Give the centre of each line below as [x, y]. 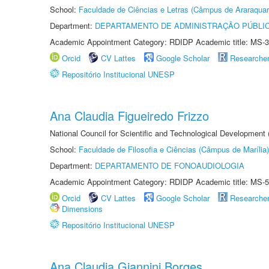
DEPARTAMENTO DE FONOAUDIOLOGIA [170, 165]
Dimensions [82, 209]
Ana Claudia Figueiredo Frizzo [129, 116]
